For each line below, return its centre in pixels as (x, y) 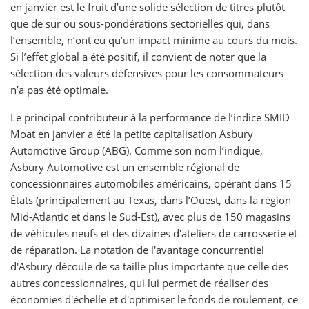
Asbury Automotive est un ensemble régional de (125, 167)
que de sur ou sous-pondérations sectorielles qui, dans (140, 23)
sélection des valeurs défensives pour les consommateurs (147, 73)
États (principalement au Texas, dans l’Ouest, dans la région (151, 200)
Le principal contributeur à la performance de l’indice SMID (150, 117)
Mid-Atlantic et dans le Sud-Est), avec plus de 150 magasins (150, 217)
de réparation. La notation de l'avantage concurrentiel (137, 250)
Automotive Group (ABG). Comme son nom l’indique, (137, 150)
